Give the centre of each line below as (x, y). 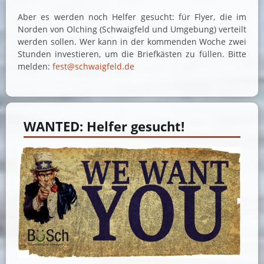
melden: (35, 67)
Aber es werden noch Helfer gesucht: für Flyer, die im (132, 17)
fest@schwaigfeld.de (93, 67)
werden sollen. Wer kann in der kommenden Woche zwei (132, 42)
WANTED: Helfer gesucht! (104, 127)
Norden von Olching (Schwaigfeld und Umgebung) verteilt (132, 29)
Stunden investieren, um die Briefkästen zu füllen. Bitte (132, 54)
